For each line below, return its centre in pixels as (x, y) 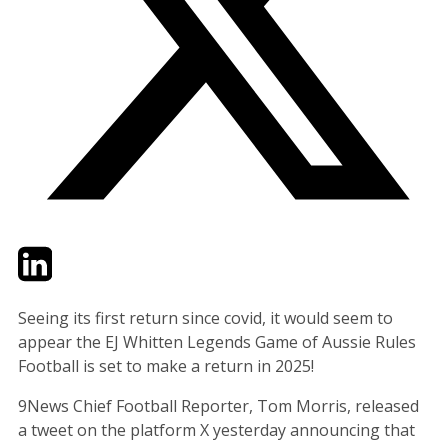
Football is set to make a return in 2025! (166, 365)
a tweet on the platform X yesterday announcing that (216, 429)
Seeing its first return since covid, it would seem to (205, 317)
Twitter (44, 254)
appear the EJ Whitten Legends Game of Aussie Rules (217, 341)
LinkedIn (83, 254)
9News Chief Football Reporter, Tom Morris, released (218, 405)
